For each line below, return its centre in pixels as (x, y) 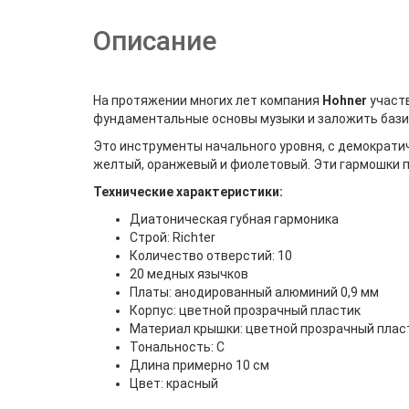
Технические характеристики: (188, 192)
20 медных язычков (189, 274)
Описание (155, 41)
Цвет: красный (174, 383)
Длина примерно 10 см (199, 365)
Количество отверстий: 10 (211, 256)
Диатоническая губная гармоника (234, 219)
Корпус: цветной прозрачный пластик (245, 310)
